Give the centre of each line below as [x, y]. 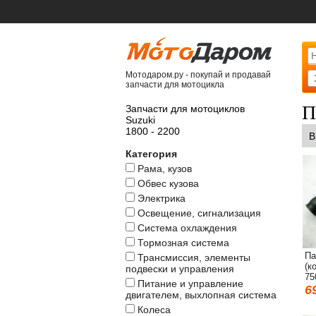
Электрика [162, 198]
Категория [151, 154]
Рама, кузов [165, 169]
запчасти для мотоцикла [175, 85]
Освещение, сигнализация [199, 213]
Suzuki [140, 120]
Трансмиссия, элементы [194, 257]
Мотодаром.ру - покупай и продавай [198, 75]
